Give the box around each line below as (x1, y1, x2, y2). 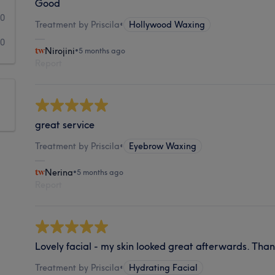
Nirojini (45, 45, 76, 56)
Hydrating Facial (129, 261, 198, 273)
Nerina (45, 166, 74, 178)
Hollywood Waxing (129, 18, 206, 30)
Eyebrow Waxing (129, 140, 197, 152)
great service (35, 118, 95, 131)
